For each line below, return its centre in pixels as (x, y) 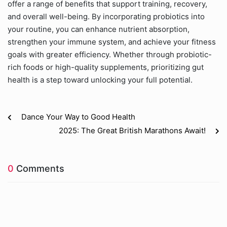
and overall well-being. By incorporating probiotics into (106, 16)
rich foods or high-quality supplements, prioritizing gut (106, 67)
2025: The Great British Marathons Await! (132, 130)
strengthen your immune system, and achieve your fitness (112, 42)
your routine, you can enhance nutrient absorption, (99, 29)
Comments (39, 168)
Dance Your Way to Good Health (78, 117)
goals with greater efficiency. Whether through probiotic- (110, 54)
